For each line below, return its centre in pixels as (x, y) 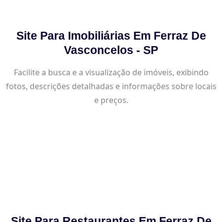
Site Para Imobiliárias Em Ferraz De (111, 35)
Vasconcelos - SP (111, 50)
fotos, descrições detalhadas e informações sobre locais (111, 86)
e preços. (111, 100)
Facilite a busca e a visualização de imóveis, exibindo (111, 72)
